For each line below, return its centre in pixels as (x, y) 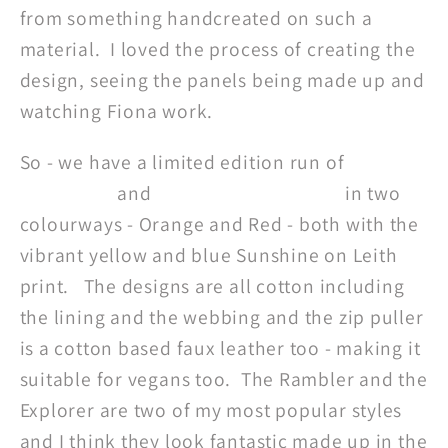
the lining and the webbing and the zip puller (221, 316)
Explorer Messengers (248, 192)
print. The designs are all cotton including (212, 285)
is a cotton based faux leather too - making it (220, 347)
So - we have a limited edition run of (184, 161)
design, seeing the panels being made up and (222, 80)
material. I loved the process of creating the (217, 49)
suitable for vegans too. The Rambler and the (223, 378)
